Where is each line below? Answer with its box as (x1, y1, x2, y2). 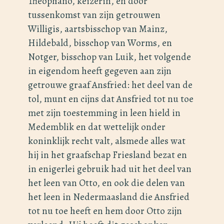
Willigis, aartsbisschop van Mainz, (28, 22, 167, 36)
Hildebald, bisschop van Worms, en (28, 36, 172, 50)
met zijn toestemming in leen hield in (28, 106, 180, 120)
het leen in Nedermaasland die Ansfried (28, 190, 189, 204)
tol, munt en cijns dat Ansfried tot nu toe (28, 92, 193, 106)
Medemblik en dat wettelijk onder (28, 120, 165, 134)
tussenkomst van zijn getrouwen (28, 8, 160, 22)
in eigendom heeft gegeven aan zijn (28, 64, 171, 78)
